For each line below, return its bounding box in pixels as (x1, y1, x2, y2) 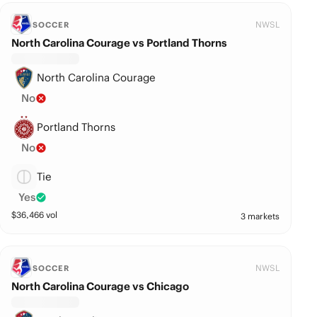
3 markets (241, 211, 280, 221)
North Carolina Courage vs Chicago (11, 279, 190, 293)
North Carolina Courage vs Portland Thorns (11, 36, 228, 50)
